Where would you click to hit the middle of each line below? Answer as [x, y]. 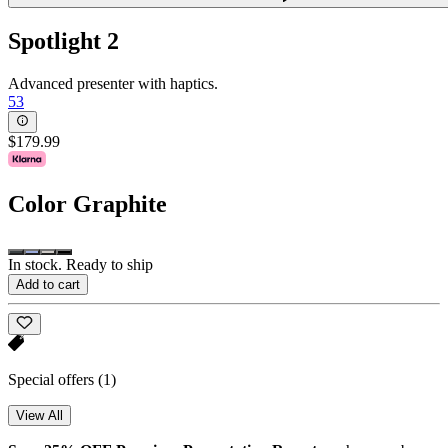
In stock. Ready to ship [80, 264]
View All [39, 416]
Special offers [53, 380]
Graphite [120, 203]
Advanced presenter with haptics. [113, 83]
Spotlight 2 [63, 40]
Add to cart [48, 284]
